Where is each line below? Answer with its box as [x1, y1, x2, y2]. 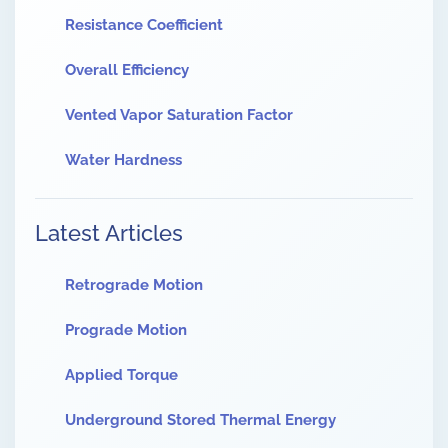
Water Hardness [65, 151, 182, 170]
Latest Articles [35, 220, 183, 247]
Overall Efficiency [65, 61, 189, 80]
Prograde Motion [65, 321, 187, 340]
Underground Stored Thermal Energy [65, 411, 336, 430]
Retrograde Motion [65, 276, 203, 295]
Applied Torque [65, 366, 178, 385]
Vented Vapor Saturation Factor [65, 106, 293, 125]
